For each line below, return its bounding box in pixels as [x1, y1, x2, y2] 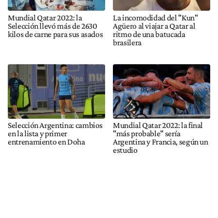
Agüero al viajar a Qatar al [113, 21, 196, 31]
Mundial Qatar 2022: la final [113, 120, 203, 130]
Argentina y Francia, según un [113, 137, 208, 147]
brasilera [113, 37, 142, 48]
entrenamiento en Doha [8, 137, 85, 147]
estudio [113, 145, 138, 155]
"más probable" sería [113, 128, 181, 139]
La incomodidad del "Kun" [113, 13, 198, 23]
